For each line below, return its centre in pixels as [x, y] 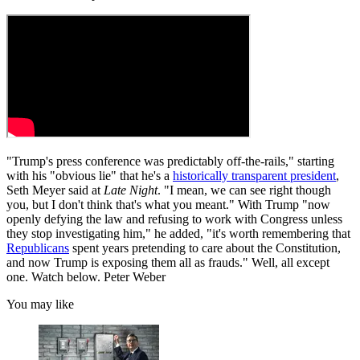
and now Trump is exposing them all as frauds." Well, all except [168, 263]
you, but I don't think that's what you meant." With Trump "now [168, 205]
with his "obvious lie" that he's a [90, 176]
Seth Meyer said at [55, 190]
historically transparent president [254, 176]
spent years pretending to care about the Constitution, [205, 248]
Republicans [38, 248]
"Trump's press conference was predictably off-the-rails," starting [170, 162]
